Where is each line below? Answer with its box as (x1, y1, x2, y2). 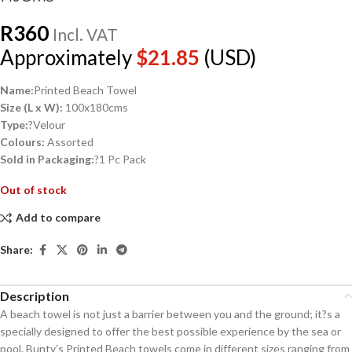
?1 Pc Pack (94, 152, 146, 166)
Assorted (45, 134, 93, 148)
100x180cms (63, 100, 128, 114)
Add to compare (15, 211, 101, 225)
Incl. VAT (53, 24, 118, 44)
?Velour (28, 117, 65, 131)
